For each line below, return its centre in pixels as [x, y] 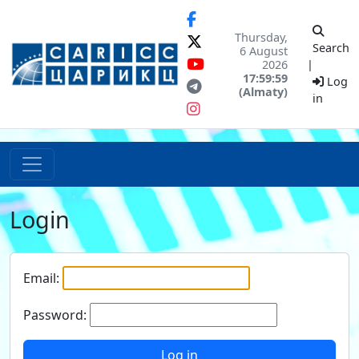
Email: [41, 278]
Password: [55, 315]
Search [331, 47]
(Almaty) [263, 91]
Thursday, [261, 37]
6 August [264, 50]
